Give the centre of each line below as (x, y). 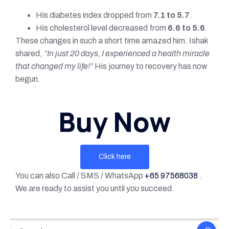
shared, (30, 54)
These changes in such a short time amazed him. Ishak (112, 41)
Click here (114, 156)
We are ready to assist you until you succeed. (95, 188)
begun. (28, 79)
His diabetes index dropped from (95, 15)
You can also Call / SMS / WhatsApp (80, 175)
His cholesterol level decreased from (102, 28)
